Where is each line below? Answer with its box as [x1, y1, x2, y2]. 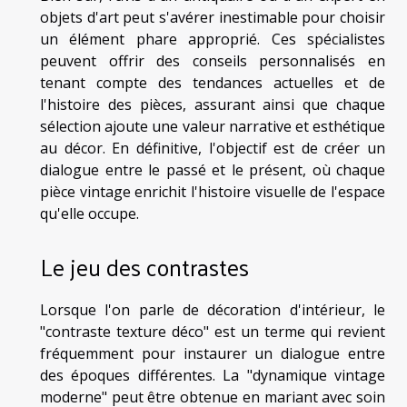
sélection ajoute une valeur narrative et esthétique [40, 116, 385, 137]
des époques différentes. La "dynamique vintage [40, 364, 385, 385]
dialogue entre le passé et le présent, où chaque [40, 160, 385, 181]
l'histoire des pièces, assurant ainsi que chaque [40, 94, 385, 115]
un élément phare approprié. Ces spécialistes [40, 29, 385, 50]
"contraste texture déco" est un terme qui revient [40, 321, 385, 342]
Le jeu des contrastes [40, 245, 249, 287]
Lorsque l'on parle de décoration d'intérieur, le [40, 299, 385, 320]
